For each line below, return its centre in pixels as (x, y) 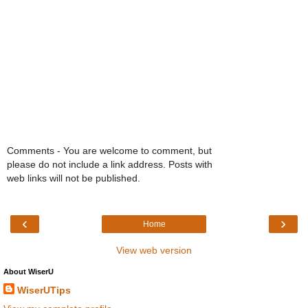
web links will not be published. (74, 178)
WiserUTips (44, 290)
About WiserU (29, 272)
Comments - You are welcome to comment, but (109, 150)
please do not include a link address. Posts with (110, 164)
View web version (154, 251)
